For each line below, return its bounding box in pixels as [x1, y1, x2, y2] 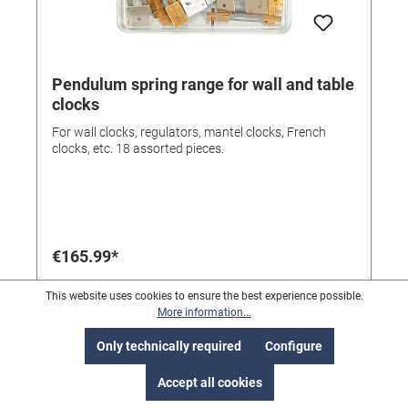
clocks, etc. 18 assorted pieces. [52, 140, 224, 156]
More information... [157, 306, 251, 319]
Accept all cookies [157, 375, 262, 390]
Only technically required [97, 339, 241, 353]
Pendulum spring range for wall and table [52, 74, 354, 94]
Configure [265, 339, 322, 353]
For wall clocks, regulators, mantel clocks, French [52, 124, 326, 139]
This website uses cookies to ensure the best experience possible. [45, 290, 363, 302]
